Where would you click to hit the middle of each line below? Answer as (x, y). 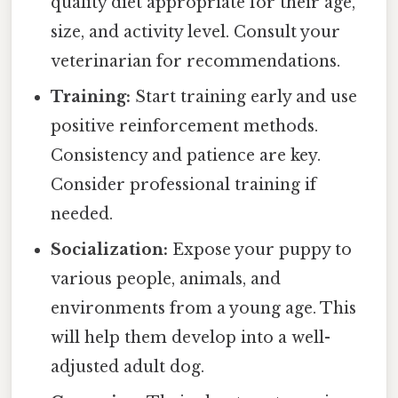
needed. (82, 214)
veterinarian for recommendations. (196, 61)
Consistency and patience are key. (186, 155)
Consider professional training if (184, 184)
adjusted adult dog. (128, 366)
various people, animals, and (166, 279)
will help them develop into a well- (191, 337)
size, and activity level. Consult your (196, 32)
